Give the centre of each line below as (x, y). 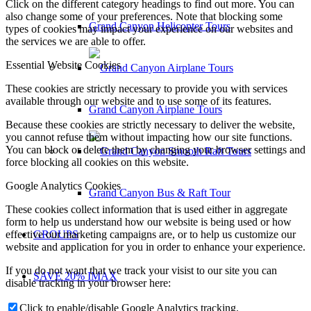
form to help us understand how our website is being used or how (149, 222)
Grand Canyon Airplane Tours (155, 109)
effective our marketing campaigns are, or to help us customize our (151, 235)
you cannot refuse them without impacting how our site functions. (149, 137)
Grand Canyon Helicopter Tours (160, 26)
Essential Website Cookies (63, 65)
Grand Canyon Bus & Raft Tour (160, 193)
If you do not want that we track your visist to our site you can (141, 271)
